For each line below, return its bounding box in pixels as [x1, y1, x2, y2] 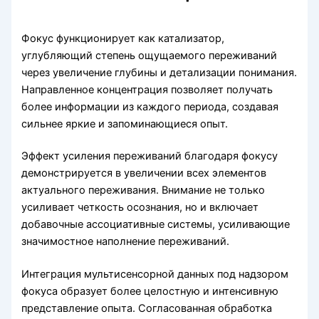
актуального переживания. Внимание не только [21, 184, 266, 197]
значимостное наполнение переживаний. [21, 235, 230, 249]
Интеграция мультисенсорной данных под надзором [21, 268, 289, 281]
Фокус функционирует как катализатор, [21, 31, 225, 45]
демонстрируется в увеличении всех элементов [21, 167, 267, 180]
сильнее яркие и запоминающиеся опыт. [21, 117, 229, 130]
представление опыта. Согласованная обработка [21, 302, 273, 315]
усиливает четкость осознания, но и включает [21, 201, 259, 214]
